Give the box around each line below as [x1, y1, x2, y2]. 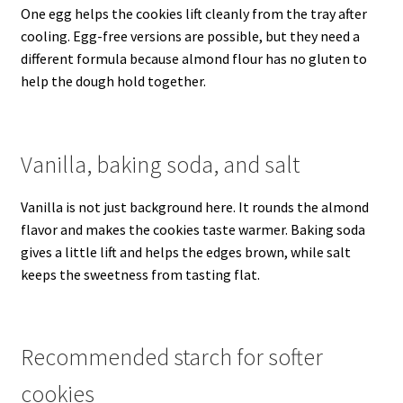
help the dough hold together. [20, 72, 206, 91]
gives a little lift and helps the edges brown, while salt [20, 242, 351, 261]
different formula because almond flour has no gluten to [20, 49, 367, 68]
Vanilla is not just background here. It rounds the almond [20, 197, 369, 216]
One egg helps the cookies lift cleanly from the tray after [20, 4, 367, 23]
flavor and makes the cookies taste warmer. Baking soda [20, 219, 365, 238]
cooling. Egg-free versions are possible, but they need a [20, 27, 360, 46]
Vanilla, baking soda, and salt [20, 149, 300, 179]
